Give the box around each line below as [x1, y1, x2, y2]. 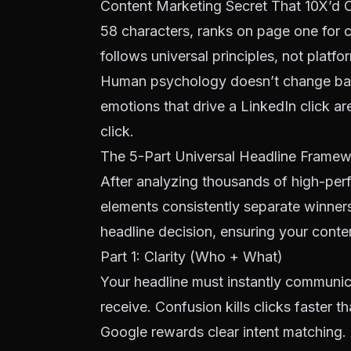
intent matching [243, 324, 342, 340]
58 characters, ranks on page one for [100, 23, 344, 39]
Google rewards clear [100, 324, 243, 340]
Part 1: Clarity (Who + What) [100, 248, 283, 265]
